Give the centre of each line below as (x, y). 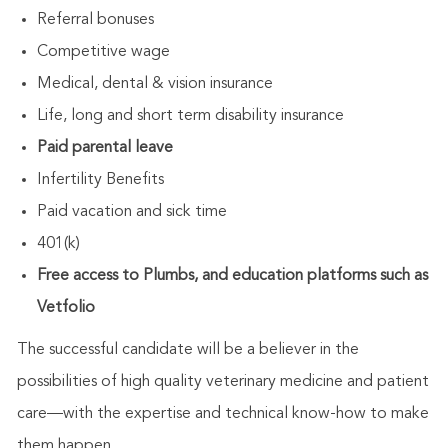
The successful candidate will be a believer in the (187, 350)
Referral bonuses (95, 20)
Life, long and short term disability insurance (190, 116)
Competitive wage (103, 52)
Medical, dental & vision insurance (154, 84)
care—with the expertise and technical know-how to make (222, 414)
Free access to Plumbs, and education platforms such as (232, 276)
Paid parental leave (104, 148)
